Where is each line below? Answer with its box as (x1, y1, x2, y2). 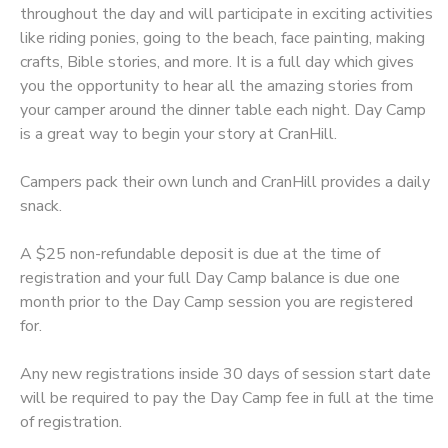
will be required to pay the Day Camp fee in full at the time (20, 386, 434, 409)
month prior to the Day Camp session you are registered (20, 290, 413, 313)
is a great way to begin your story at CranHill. (20, 122, 337, 145)
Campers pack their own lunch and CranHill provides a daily (20, 170, 430, 193)
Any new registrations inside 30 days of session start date (20, 362, 431, 385)
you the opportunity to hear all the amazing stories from (20, 74, 413, 97)
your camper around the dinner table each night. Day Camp (20, 98, 426, 121)
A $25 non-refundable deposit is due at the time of (20, 242, 380, 265)
